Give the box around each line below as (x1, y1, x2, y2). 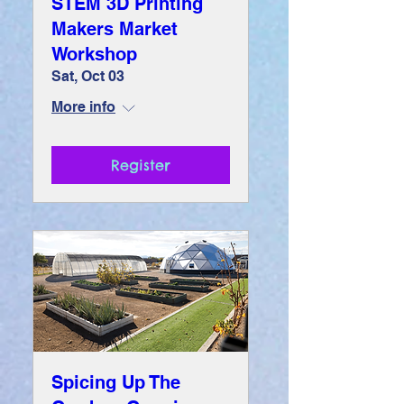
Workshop (51, 42, 137, 65)
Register (111, 155, 170, 174)
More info (51, 97, 115, 115)
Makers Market (51, 17, 178, 40)
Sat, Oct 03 (51, 67, 124, 85)
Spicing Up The (51, 371, 180, 393)
